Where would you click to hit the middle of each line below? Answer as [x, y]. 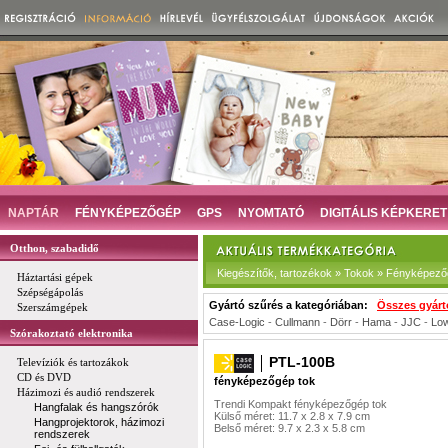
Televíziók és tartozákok [73, 362]
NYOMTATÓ [271, 213]
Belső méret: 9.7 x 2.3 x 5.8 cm [289, 428]
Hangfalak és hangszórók [96, 407]
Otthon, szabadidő [54, 248]
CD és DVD [44, 377]
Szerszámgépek [52, 307]
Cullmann [297, 322]
